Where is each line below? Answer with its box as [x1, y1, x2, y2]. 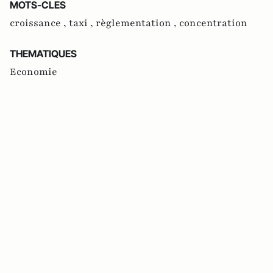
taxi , [69, 16, 96, 30]
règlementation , [96, 16, 179, 30]
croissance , [10, 16, 69, 30]
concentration [179, 16, 247, 30]
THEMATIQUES [10, 47, 77, 60]
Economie [10, 65, 57, 79]
